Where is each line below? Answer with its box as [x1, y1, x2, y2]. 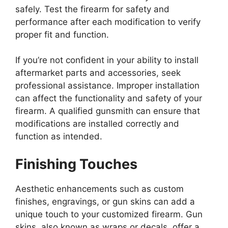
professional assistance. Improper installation [15, 80, 199, 91]
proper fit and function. [15, 29, 114, 40]
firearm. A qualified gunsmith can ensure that [15, 106, 200, 117]
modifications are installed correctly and [15, 119, 179, 129]
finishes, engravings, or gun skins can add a [15, 196, 195, 207]
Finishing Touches [15, 155, 137, 173]
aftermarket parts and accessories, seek [15, 68, 181, 78]
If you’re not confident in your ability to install [15, 55, 198, 66]
